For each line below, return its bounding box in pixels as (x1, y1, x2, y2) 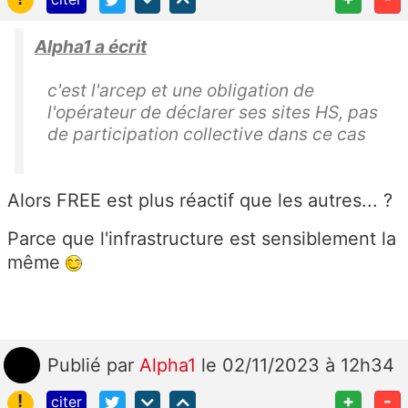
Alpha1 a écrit (35, 35, 147, 57)
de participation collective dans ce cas (47, 122, 366, 145)
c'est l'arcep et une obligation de (47, 78, 314, 101)
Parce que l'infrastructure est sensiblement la (7, 227, 396, 250)
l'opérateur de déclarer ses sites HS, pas (47, 100, 378, 123)
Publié (47, 353, 107, 376)
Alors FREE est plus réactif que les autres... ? (7, 189, 393, 211)
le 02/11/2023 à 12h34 (201, 353, 394, 376)
